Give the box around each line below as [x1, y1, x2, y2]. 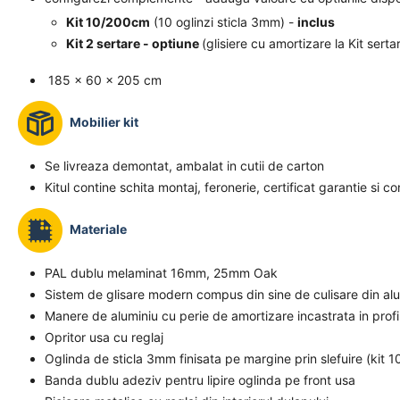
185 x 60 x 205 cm [45, 72, 165, 87]
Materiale [70, 221, 127, 237]
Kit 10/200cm [66, 14, 150, 29]
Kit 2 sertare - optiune [66, 36, 202, 51]
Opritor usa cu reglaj [45, 329, 163, 345]
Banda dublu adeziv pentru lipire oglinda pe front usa [45, 372, 355, 387]
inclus [297, 14, 335, 29]
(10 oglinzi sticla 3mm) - [150, 14, 297, 29]
